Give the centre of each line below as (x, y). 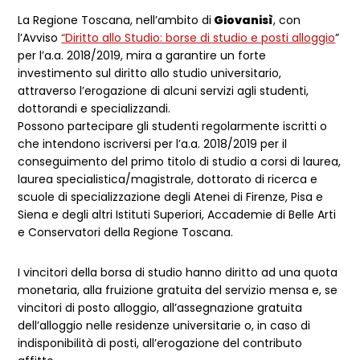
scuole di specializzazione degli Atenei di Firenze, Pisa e (171, 197)
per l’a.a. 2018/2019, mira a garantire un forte (142, 55)
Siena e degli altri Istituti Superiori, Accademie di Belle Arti (177, 215)
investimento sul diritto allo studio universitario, (150, 73)
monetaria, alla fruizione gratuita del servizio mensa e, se (178, 290)
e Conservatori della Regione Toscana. (126, 232)
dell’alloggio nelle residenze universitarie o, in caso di (164, 325)
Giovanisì (243, 20)
